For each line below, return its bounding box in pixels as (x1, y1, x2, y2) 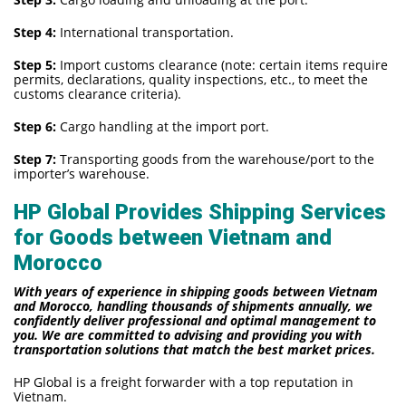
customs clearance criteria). (14, 84, 181, 102)
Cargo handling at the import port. (56, 117, 269, 135)
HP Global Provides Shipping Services (14, 198, 386, 225)
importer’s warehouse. (14, 164, 150, 182)
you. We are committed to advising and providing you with (14, 325, 362, 343)
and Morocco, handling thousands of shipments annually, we (14, 296, 372, 314)
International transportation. (56, 23, 234, 41)
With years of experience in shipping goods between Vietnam (14, 282, 378, 300)
